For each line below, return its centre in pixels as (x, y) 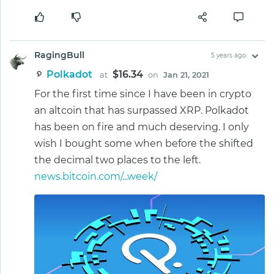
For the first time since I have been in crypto (143, 94)
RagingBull (59, 55)
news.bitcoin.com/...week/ (96, 176)
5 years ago (228, 55)
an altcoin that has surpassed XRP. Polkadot (142, 110)
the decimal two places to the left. (117, 160)
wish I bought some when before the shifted (144, 143)
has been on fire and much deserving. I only (142, 127)
